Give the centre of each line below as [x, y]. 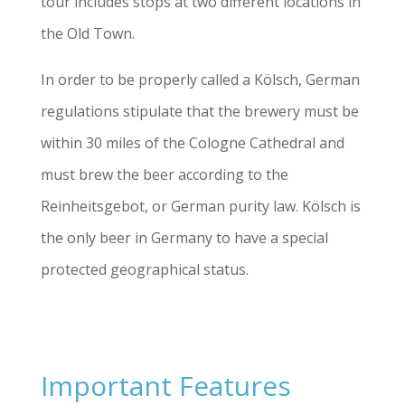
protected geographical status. [144, 269]
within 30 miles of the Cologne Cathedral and [192, 142]
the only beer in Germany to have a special [184, 237]
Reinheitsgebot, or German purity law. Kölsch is [200, 206]
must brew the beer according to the [164, 174]
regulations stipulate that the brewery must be [199, 111]
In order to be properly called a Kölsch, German [200, 79]
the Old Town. [89, 33]
